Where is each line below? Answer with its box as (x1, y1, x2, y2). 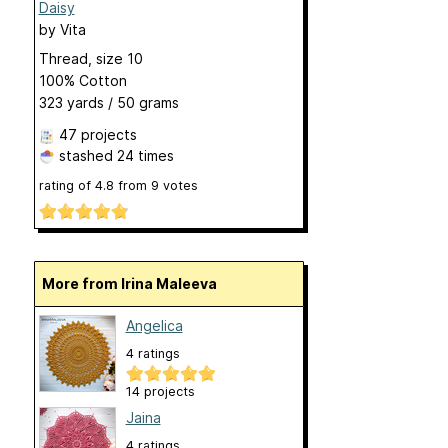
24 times (116, 147, 174, 165)
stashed (54, 147, 117, 165)
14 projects (125, 384, 195, 400)
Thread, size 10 (38, 50, 143, 68)
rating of (38, 178, 95, 194)
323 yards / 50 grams (38, 94, 179, 112)
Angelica (125, 317, 183, 335)
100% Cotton (38, 72, 127, 90)
